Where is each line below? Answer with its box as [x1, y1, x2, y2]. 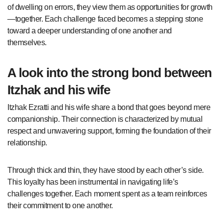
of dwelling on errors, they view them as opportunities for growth [7, 2, 213, 11]
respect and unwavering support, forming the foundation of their [7, 127, 211, 136]
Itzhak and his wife [7, 82, 110, 97]
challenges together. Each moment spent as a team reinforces [7, 190, 207, 198]
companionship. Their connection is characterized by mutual [7, 115, 203, 124]
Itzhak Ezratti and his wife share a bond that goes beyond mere [7, 103, 211, 112]
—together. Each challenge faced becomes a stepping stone [7, 14, 203, 23]
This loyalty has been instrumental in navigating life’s [7, 178, 178, 187]
